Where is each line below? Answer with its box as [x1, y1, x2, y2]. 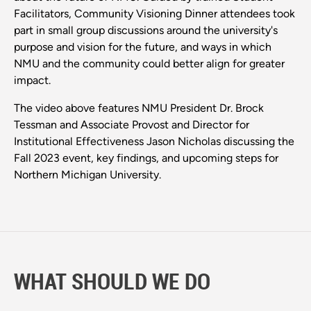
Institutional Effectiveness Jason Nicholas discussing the [14, 134, 294, 148]
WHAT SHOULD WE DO [14, 265, 210, 296]
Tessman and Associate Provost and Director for [14, 117, 249, 131]
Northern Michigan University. [14, 167, 161, 181]
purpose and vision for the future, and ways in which [14, 40, 271, 53]
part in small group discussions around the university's [14, 23, 278, 37]
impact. [14, 73, 53, 87]
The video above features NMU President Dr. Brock [14, 101, 264, 115]
